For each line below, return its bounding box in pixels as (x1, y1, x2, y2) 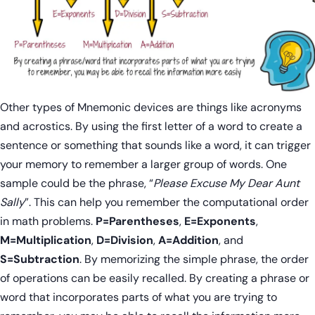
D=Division (96, 233, 153, 248)
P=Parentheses (96, 214, 179, 229)
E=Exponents (184, 214, 256, 229)
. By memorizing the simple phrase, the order (79, 252, 309, 267)
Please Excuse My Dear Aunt (153, 176, 300, 191)
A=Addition (158, 233, 219, 248)
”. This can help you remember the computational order (25, 195, 309, 210)
